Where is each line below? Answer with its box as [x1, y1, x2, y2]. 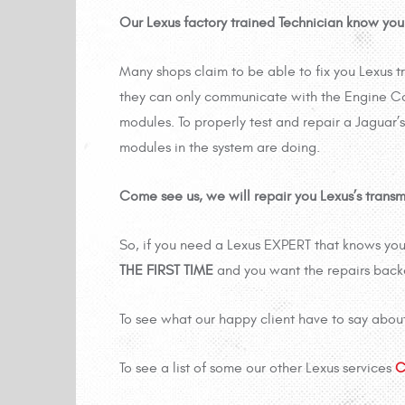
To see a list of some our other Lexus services [119, 360, 395, 377]
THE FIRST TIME [119, 262, 213, 279]
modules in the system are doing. [119, 139, 320, 156]
